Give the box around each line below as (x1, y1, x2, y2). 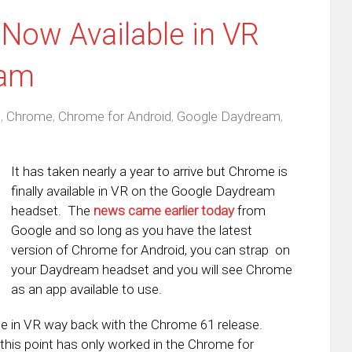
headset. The (11, 203, 93, 218)
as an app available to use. (11, 281, 162, 297)
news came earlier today (93, 203, 234, 218)
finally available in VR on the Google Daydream (11, 183, 275, 199)
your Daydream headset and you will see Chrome (11, 262, 292, 277)
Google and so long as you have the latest (11, 222, 252, 238)
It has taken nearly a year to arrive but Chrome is (11, 163, 288, 179)
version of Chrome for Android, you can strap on (11, 242, 290, 258)
